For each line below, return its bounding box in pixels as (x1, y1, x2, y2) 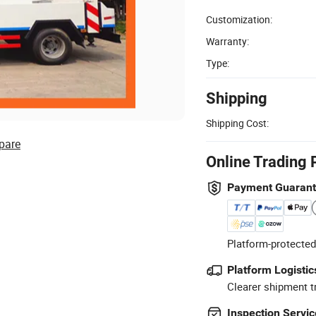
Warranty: (206, 34, 249, 48)
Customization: (206, 12, 272, 26)
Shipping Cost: (206, 116, 269, 130)
